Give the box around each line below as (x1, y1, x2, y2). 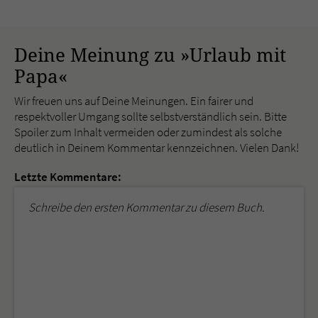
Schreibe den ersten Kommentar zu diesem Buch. (28, 199, 265, 215)
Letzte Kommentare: (14, 168, 121, 185)
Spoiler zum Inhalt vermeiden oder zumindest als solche (14, 124, 282, 140)
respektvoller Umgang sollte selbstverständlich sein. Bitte (14, 108, 287, 124)
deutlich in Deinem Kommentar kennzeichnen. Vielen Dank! (14, 139, 299, 155)
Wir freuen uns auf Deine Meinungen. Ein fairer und (14, 92, 253, 109)
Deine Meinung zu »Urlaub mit (14, 41, 286, 67)
